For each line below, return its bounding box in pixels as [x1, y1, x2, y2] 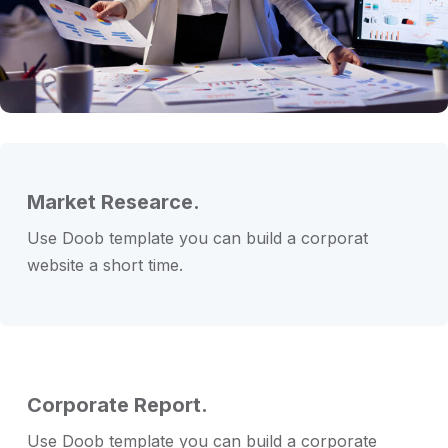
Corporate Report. [27, 393, 208, 418]
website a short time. [27, 255, 183, 276]
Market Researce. [27, 190, 200, 215]
